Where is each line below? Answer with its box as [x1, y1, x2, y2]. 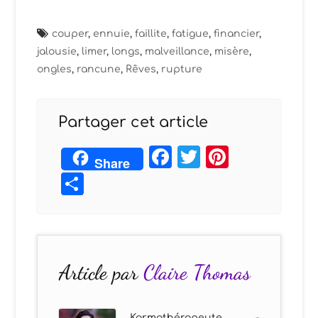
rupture [161, 64, 203, 75]
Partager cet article [58, 114, 209, 131]
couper [52, 28, 89, 40]
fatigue [172, 28, 209, 40]
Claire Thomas [143, 260, 251, 285]
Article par [59, 260, 144, 285]
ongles [37, 64, 72, 75]
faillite [135, 28, 168, 40]
